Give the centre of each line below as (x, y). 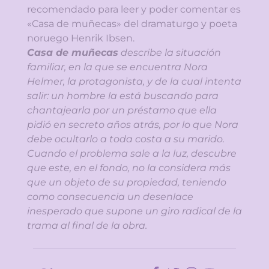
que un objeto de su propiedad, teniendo (127, 183)
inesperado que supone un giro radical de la (134, 211)
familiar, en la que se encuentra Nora (117, 67)
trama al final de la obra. (87, 226)
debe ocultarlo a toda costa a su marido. (126, 139)
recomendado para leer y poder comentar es (134, 10)
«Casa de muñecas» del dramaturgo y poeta (132, 24)
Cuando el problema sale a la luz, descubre (132, 154)
